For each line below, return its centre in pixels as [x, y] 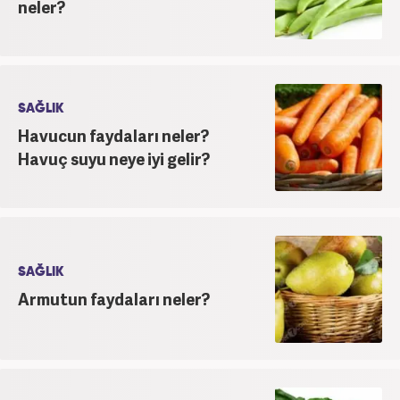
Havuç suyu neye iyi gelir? [114, 158]
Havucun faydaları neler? [113, 135]
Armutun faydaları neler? [114, 298]
